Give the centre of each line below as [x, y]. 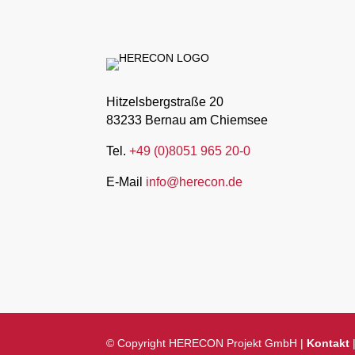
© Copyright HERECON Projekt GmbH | [207, 343]
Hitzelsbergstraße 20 [165, 101]
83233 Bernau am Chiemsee [187, 120]
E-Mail [126, 181]
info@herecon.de [195, 181]
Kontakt [328, 343]
